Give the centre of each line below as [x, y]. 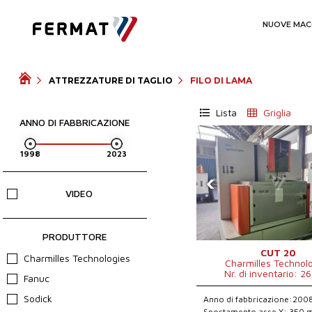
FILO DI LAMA [221, 80]
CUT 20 [279, 252]
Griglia [276, 112]
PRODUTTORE [75, 236]
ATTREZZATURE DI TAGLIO [110, 80]
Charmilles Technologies [77, 258]
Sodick [38, 298]
